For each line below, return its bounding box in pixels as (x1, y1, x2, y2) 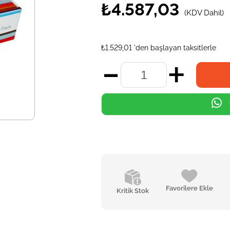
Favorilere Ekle (166, 184, 214, 192)
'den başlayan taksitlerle (134, 44, 217, 52)
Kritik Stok (117, 187, 149, 195)
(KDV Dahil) (184, 8, 224, 17)
